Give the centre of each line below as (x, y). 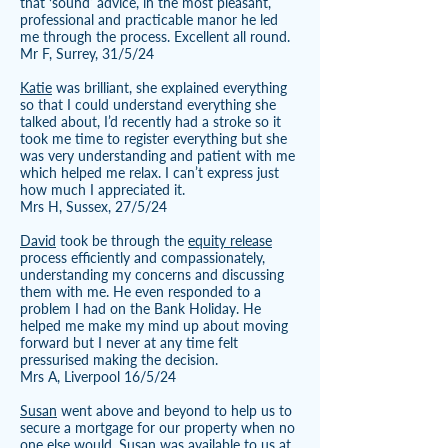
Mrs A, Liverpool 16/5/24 (98, 376)
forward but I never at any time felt (129, 342)
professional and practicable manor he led (149, 19)
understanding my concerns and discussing (152, 274)
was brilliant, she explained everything (169, 87)
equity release (230, 240)
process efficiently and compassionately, (142, 257)
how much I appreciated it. (102, 189)
